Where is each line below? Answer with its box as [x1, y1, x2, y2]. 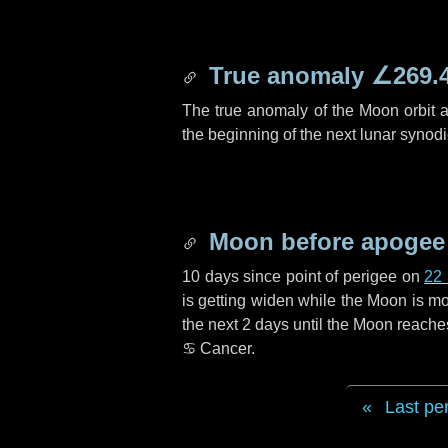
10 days [182, 268, 239, 285]
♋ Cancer [182, 340, 251, 357]
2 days [242, 316, 290, 333]
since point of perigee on [238, 268, 425, 285]
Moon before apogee [202, 228, 445, 255]
